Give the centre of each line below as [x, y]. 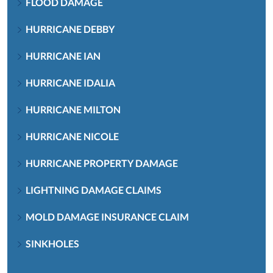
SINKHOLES [52, 243]
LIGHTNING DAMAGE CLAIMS [94, 190]
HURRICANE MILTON [73, 109]
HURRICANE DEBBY [70, 29]
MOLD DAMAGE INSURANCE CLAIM [107, 216]
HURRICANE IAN [63, 55]
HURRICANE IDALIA [70, 82]
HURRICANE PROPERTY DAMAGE [102, 163]
